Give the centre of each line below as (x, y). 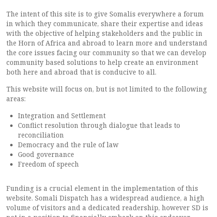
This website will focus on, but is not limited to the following (107, 89)
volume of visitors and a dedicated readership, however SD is (107, 208)
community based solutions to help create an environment (102, 62)
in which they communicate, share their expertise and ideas (105, 23)
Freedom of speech (48, 164)
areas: (16, 99)
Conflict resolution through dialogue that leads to (99, 125)
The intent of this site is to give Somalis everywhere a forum (105, 14)
